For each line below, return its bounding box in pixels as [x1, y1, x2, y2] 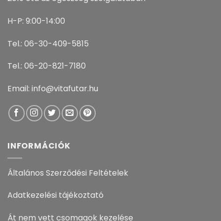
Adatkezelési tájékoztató [7, 189, 104, 201]
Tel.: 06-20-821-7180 [7, 60, 86, 72]
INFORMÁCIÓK [7, 140, 71, 152]
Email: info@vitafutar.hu [7, 83, 98, 95]
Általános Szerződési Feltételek [7, 167, 128, 179]
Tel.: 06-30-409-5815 [7, 37, 89, 49]
